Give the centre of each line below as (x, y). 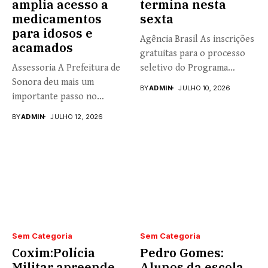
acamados (42, 47)
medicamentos (57, 19)
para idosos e (52, 33)
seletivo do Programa (184, 68)
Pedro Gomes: (182, 253)
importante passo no (54, 96)
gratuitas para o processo (193, 53)
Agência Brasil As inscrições (197, 39)
